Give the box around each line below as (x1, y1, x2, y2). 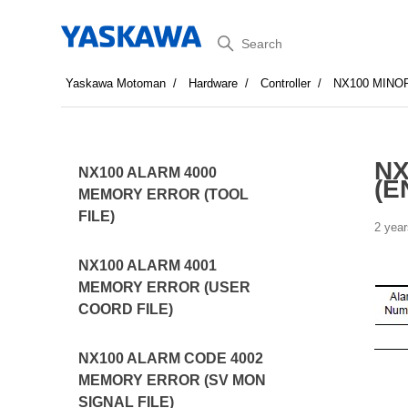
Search (203, 28, 267, 51)
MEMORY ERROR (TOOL (78, 187, 250, 202)
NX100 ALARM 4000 (78, 165, 218, 180)
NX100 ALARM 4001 (78, 258, 218, 273)
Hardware (189, 76, 239, 90)
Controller (260, 76, 311, 90)
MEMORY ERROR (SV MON (78, 372, 267, 388)
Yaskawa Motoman (66, 76, 167, 90)
